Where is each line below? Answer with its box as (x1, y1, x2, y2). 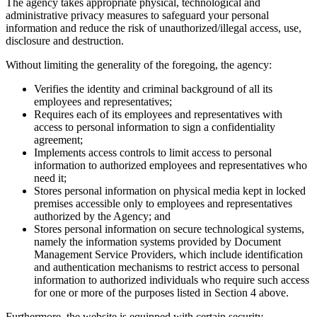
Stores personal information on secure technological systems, (34, 222, 304, 235)
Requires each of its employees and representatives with (34, 108, 282, 120)
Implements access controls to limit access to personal (34, 146, 272, 158)
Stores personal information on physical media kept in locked (34, 184, 306, 197)
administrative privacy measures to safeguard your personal (6, 8, 269, 21)
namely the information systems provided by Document (34, 235, 281, 248)
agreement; (34, 133, 83, 146)
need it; (34, 171, 67, 184)
